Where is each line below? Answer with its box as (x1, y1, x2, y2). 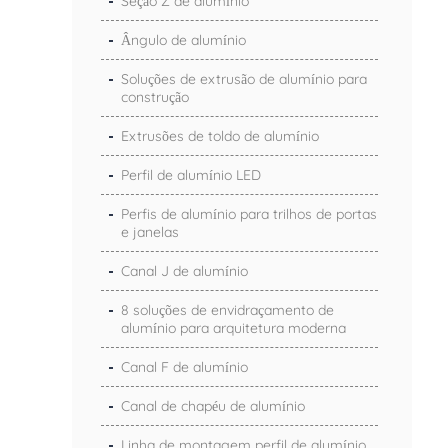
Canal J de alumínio (121, 261, 248, 280)
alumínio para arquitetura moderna (121, 318, 346, 337)
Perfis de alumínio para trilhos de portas (121, 204, 377, 223)
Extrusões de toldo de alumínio (121, 126, 319, 145)
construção (121, 87, 189, 106)
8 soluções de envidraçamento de (121, 300, 334, 319)
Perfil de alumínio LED (121, 165, 261, 184)
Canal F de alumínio (121, 357, 248, 376)
